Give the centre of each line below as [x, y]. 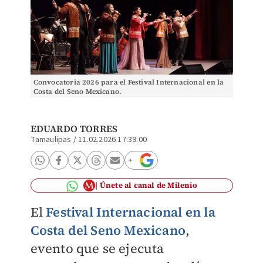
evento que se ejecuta [97, 248]
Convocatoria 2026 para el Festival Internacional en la [129, 82]
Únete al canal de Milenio [148, 185]
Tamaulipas [51, 140]
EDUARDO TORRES [74, 129]
